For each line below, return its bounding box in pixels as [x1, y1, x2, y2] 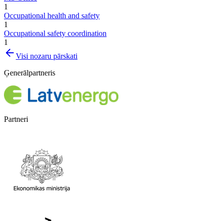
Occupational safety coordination [4, 29, 107, 38]
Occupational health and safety [4, 11, 100, 20]
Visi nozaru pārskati [16, 52, 77, 61]
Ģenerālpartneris [4, 69, 55, 77]
